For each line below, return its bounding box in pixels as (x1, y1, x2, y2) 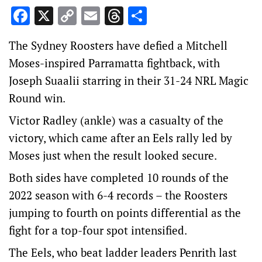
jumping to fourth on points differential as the (9, 205, 241, 220)
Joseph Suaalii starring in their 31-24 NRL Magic (9, 73, 249, 88)
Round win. (9, 91, 65, 105)
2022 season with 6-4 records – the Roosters (9, 188, 227, 202)
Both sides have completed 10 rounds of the (9, 170, 229, 185)
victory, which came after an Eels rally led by (9, 130, 232, 145)
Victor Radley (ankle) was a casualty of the (9, 113, 223, 127)
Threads (123, 4, 191, 28)
